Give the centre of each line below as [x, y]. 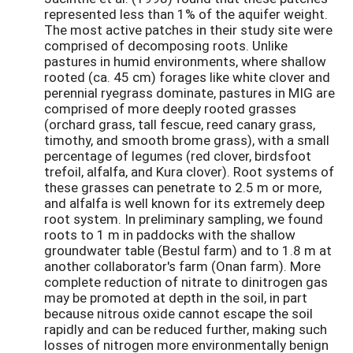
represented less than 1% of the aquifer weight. [186, 14]
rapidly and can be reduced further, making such [186, 329]
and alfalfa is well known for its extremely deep [184, 203]
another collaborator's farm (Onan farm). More [182, 266]
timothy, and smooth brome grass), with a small [187, 140]
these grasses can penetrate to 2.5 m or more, [183, 188]
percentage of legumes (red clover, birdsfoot [178, 156]
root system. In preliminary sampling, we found [184, 219]
